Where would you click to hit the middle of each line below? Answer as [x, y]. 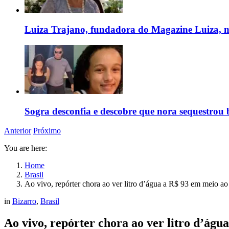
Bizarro [24, 201]
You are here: [26, 148]
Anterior [18, 131]
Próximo [47, 131]
